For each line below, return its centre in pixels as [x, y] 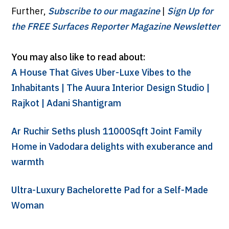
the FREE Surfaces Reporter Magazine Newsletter [115, 27]
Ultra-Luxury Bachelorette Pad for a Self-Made [109, 191]
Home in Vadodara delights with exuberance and [112, 147]
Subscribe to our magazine [105, 12]
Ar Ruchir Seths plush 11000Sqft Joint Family [106, 132]
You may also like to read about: [78, 58]
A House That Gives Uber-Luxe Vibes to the [101, 73]
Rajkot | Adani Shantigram [66, 104]
